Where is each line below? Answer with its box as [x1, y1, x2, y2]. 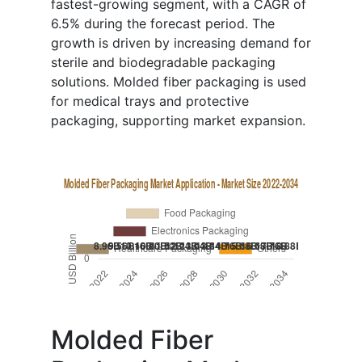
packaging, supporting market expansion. [51, 112, 305, 129]
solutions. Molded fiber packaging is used [51, 74, 306, 90]
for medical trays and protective [51, 93, 249, 110]
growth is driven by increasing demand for [51, 35, 311, 52]
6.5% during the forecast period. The [51, 15, 275, 32]
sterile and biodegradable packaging [51, 54, 276, 71]
